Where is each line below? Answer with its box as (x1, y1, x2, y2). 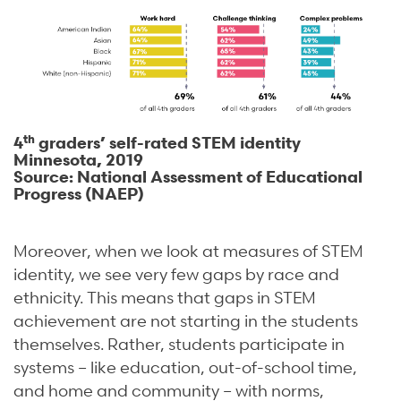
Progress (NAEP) (13, 183, 144, 204)
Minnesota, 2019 (13, 149, 143, 170)
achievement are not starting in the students (13, 310, 358, 331)
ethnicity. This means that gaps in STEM (13, 286, 316, 308)
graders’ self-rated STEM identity (35, 132, 301, 153)
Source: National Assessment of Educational (13, 166, 363, 187)
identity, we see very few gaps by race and (13, 263, 339, 285)
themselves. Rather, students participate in (13, 333, 345, 354)
